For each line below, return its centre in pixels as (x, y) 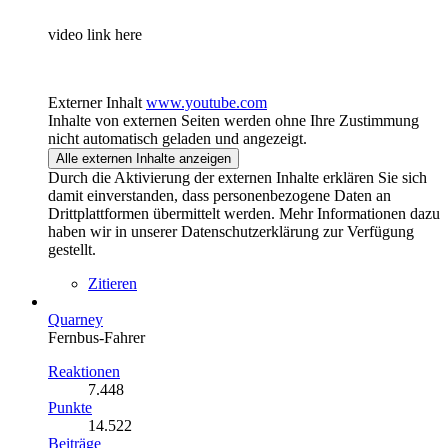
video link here (95, 35)
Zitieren (112, 284)
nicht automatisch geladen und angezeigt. (177, 139)
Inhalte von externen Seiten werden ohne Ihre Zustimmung (233, 121)
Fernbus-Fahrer (96, 338)
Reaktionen (84, 372)
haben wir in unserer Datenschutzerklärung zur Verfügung (231, 232)
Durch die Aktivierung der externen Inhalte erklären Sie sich (237, 178)
